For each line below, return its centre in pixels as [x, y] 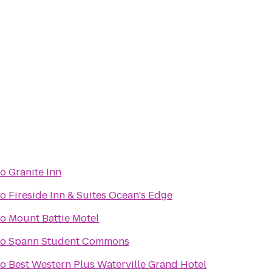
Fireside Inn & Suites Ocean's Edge [90, 195]
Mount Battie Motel [54, 218]
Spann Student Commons [69, 241]
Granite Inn [35, 172]
